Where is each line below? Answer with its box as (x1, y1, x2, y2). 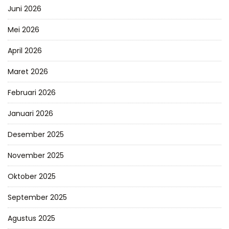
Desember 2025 (8, 129, 64, 140)
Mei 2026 (8, 24, 39, 35)
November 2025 (8, 150, 64, 161)
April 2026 (8, 45, 42, 56)
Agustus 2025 (8, 213, 55, 223)
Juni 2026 (8, 3, 41, 14)
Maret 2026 (8, 66, 48, 77)
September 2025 (8, 192, 67, 202)
